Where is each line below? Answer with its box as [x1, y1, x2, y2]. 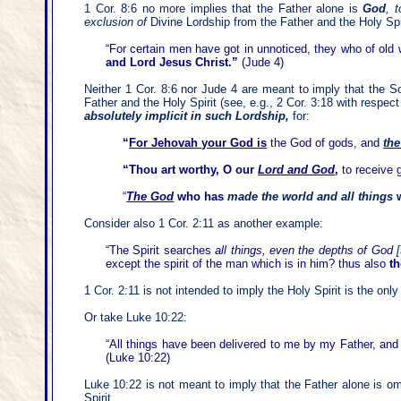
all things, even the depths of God [215, 243, 397, 257]
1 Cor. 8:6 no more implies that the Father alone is [84, 2, 363, 15]
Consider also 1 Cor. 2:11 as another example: [84, 217, 323, 230]
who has [174, 190, 228, 203]
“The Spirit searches [106, 243, 216, 257]
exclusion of [84, 15, 147, 29]
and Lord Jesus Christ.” [106, 55, 238, 69]
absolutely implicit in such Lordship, [84, 109, 289, 123]
